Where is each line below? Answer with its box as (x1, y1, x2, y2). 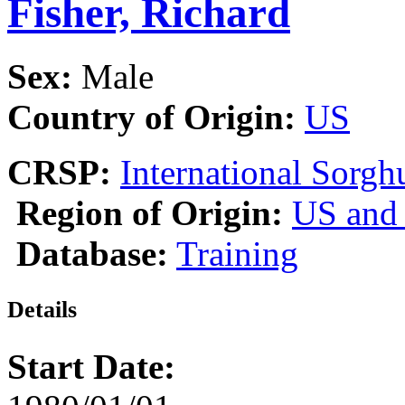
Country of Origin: (7, 98, 296, 137)
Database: (16, 234, 168, 274)
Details (7, 297, 77, 324)
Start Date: (7, 347, 175, 387)
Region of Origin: (16, 193, 283, 233)
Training (176, 234, 298, 274)
